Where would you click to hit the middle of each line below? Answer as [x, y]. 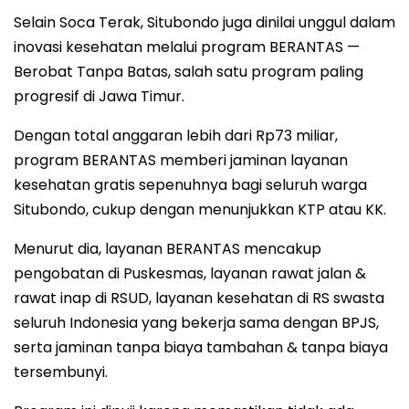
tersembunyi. [61, 372]
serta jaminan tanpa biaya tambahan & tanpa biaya [201, 348]
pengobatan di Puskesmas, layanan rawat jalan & [190, 274]
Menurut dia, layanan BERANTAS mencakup [168, 249]
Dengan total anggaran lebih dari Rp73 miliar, [176, 136]
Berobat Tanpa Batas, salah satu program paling [189, 72]
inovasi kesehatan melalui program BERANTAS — [187, 47]
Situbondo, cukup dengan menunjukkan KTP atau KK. [200, 210]
